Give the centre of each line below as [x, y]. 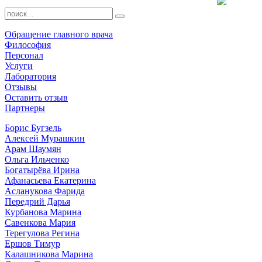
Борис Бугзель [33, 127]
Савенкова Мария [40, 222]
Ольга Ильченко [37, 159]
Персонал [24, 55]
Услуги [19, 65]
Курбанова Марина [43, 212]
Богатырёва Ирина [42, 170]
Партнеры [25, 108]
